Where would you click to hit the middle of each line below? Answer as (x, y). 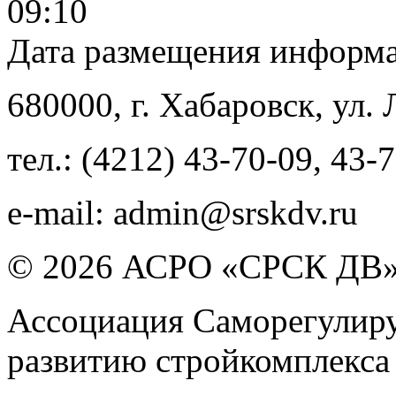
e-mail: (60, 212)
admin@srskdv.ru (236, 212)
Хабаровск (237, 104)
